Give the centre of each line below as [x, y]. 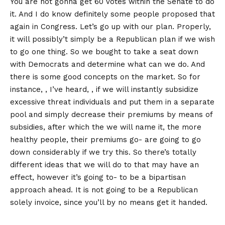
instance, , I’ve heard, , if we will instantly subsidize [104, 90]
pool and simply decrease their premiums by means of [111, 115]
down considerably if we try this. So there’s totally [103, 152]
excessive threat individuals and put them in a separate [112, 102]
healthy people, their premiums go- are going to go [105, 140]
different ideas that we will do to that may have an [104, 165]
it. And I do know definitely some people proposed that [113, 14]
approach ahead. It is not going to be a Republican [104, 190]
